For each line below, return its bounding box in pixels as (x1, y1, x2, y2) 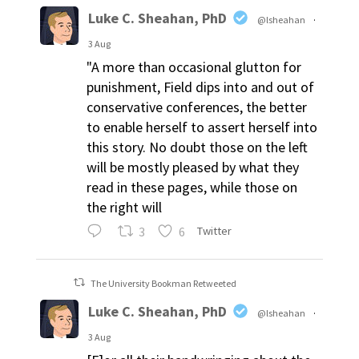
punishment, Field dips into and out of (86, 77, 314, 96)
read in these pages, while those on (86, 177, 297, 196)
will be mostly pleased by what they (86, 157, 299, 176)
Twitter (197, 223, 232, 238)
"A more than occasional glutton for (86, 57, 301, 76)
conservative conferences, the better (86, 97, 307, 116)
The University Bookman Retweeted (91, 276, 237, 289)
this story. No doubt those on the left (86, 137, 308, 156)
